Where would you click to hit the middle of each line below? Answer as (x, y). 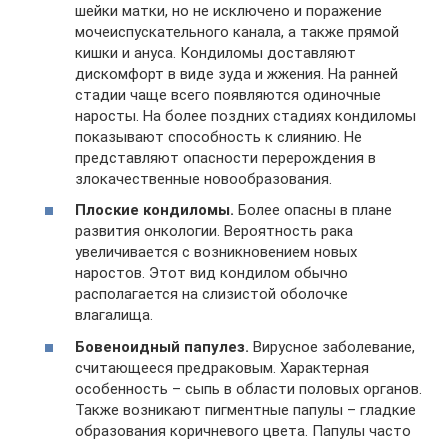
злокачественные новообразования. (203, 178)
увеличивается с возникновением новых (216, 252)
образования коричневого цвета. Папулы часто (243, 430)
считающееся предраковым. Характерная (222, 367)
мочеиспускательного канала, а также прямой (237, 31)
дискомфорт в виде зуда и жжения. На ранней (236, 73)
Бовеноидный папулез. (162, 346)
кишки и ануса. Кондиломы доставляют (215, 52)
